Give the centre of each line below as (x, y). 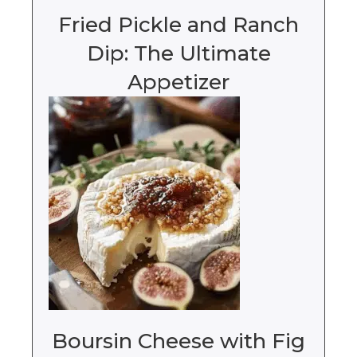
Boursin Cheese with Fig (178, 341)
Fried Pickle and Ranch (178, 25)
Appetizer (178, 82)
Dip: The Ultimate (178, 54)
